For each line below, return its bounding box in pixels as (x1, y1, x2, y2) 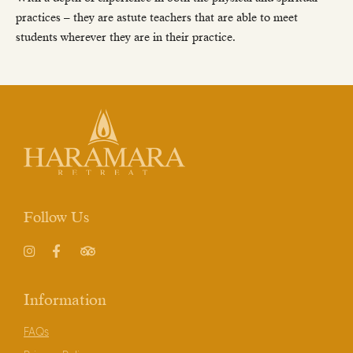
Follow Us (24, 207, 89, 226)
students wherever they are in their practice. (16, 30, 236, 45)
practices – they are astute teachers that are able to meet (16, 10, 298, 25)
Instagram (23, 257, 72, 271)
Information (24, 289, 106, 309)
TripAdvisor (80, 257, 136, 271)
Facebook (51, 257, 99, 271)
